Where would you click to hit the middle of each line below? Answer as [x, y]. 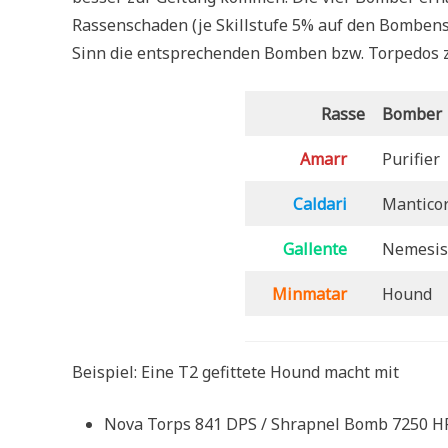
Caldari [319, 203]
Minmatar [309, 293]
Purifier [410, 158]
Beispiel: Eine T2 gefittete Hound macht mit [235, 371]
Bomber [411, 113]
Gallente [314, 248]
